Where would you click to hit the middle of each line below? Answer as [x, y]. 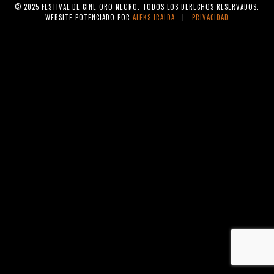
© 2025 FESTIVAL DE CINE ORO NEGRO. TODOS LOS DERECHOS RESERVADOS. [137, 7]
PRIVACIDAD [210, 17]
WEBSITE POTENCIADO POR [89, 17]
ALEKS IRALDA [154, 17]
